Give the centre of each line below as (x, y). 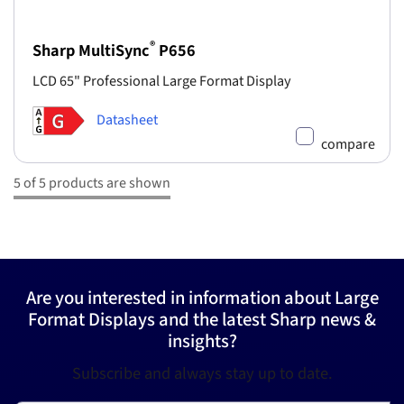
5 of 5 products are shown (92, 184)
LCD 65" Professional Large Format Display (162, 81)
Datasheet (127, 120)
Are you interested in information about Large (202, 298)
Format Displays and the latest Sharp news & (202, 319)
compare (348, 145)
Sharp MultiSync (91, 51)
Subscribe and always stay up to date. (202, 373)
